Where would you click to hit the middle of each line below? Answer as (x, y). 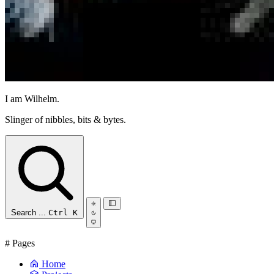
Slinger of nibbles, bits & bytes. (65, 120)
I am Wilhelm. (32, 99)
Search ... (28, 213)
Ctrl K (63, 213)
